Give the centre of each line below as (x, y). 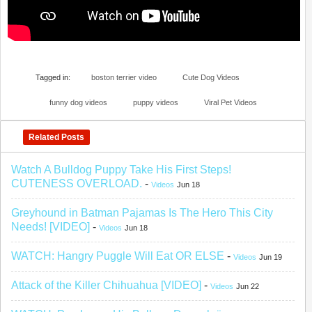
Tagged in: (53, 78)
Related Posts (56, 138)
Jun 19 (271, 257)
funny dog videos (78, 103)
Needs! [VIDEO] (50, 227)
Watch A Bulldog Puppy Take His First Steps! (121, 170)
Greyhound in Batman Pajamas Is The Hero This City (142, 213)
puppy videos (156, 103)
